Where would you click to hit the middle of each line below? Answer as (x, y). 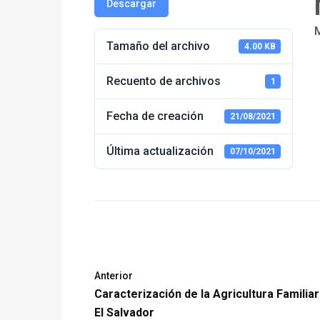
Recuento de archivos (164, 81)
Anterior (114, 276)
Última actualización (160, 151)
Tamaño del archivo (158, 46)
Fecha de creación (155, 116)
